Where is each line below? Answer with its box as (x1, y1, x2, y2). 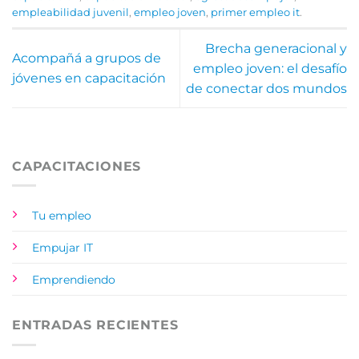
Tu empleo (32, 208, 91, 224)
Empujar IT (32, 240, 93, 256)
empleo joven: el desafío (193, 60, 347, 76)
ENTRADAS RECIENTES (12, 317, 179, 333)
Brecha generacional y (205, 40, 347, 56)
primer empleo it (211, 6, 300, 18)
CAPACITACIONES (12, 158, 142, 174)
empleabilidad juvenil (12, 6, 129, 18)
